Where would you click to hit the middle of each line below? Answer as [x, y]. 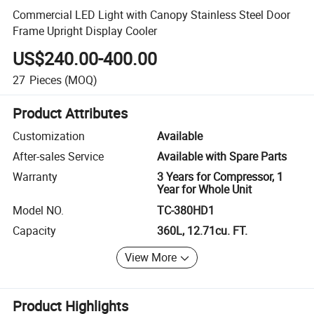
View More [151, 258]
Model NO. [39, 210]
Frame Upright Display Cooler [85, 30]
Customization [49, 136]
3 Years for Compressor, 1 [220, 177]
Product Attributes [70, 113]
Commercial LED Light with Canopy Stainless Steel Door [152, 14]
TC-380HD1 [186, 210]
